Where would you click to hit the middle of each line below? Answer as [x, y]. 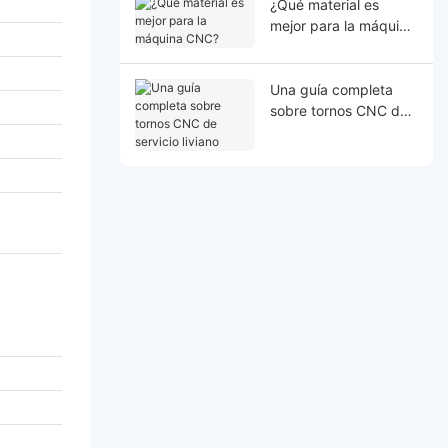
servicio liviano [317, 131]
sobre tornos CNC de [338, 110]
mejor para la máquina [342, 25]
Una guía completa [331, 89]
